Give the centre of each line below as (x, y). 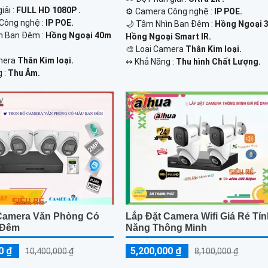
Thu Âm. (24, 73)
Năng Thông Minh (167, 228)
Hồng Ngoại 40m (79, 36)
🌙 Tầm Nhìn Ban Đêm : (170, 24)
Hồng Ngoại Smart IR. (169, 37)
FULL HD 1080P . (49, 10)
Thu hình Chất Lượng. (219, 62)
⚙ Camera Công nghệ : (170, 12)
